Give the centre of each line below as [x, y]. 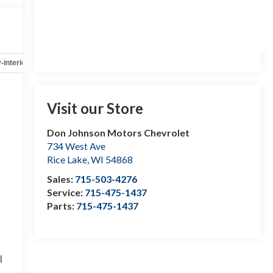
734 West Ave [76, 146]
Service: [66, 193]
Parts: [61, 206]
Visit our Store [95, 108]
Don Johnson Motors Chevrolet [118, 133]
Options [159, 62]
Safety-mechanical [87, 62]
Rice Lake [67, 160]
